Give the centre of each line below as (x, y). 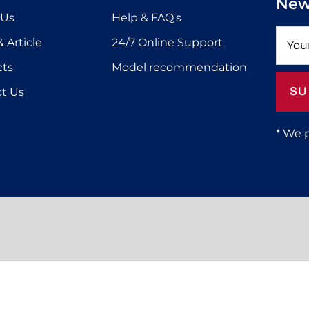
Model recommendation (179, 67)
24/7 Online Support (167, 42)
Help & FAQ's (147, 17)
